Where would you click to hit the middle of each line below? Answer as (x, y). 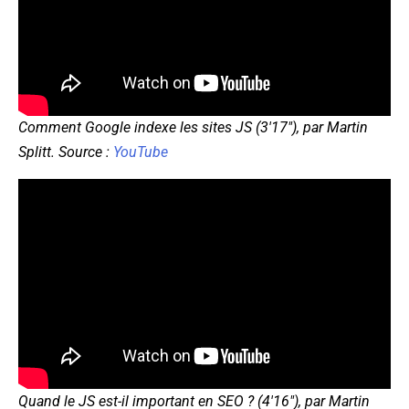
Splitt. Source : (66, 152)
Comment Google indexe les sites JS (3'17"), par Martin (193, 128)
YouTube (141, 152)
